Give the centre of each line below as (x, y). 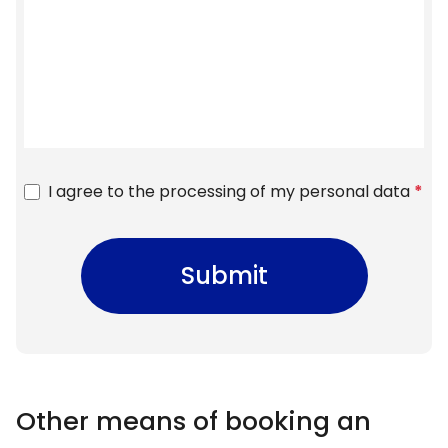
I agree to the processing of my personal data (229, 191)
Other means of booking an (193, 420)
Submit (224, 275)
